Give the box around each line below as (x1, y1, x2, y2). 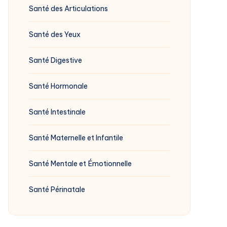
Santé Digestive (29, 55, 82, 65)
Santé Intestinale (29, 107, 86, 117)
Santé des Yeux (29, 29, 81, 39)
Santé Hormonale (29, 81, 88, 91)
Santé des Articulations (29, 4, 108, 13)
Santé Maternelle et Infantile (29, 133, 123, 142)
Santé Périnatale (29, 184, 85, 194)
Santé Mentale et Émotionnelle (29, 159, 132, 168)
